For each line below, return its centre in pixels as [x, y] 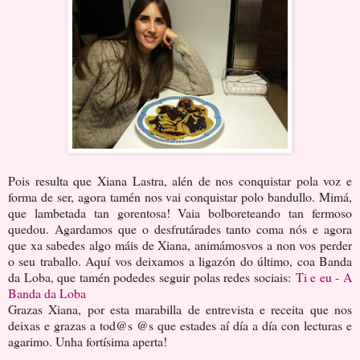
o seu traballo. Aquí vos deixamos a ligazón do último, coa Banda [180, 260]
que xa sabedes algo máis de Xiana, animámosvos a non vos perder [180, 244]
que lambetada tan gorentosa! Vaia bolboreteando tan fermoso [180, 212]
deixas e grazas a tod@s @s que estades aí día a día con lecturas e [180, 325]
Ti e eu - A [324, 276]
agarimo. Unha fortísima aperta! [88, 341]
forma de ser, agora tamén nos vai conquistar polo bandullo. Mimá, [180, 196]
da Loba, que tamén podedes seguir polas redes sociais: [152, 276]
